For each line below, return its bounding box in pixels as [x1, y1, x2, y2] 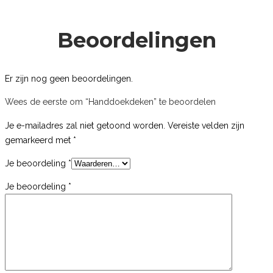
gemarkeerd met [5, 135, 73, 145]
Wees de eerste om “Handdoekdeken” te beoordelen [5, 96, 216, 107]
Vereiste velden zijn [168, 120, 244, 130]
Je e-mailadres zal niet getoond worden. [5, 120, 165, 130]
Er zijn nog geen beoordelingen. [5, 73, 133, 83]
